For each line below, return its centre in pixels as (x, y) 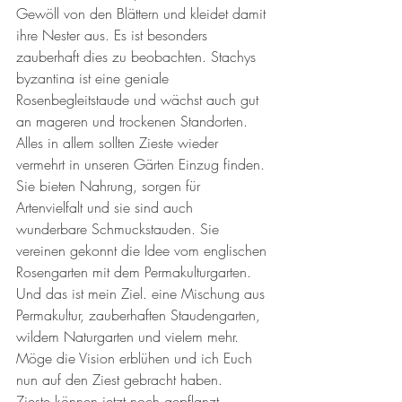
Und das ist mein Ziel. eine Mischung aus (143, 293)
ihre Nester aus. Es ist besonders (114, 35)
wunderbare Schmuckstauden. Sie (120, 228)
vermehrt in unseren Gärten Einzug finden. (143, 164)
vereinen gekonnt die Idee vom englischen (144, 250)
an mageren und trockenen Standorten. (134, 121)
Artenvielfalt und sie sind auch (107, 207)
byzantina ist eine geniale (95, 78)
